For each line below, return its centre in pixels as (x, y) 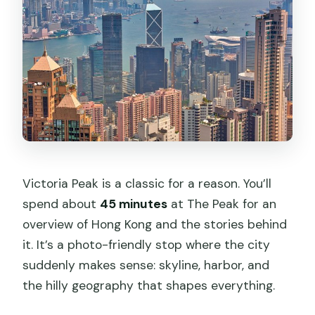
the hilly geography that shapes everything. (149, 286)
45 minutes (134, 204)
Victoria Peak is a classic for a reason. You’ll (147, 184)
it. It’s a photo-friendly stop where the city (147, 245)
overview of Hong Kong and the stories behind (155, 225)
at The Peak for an (222, 204)
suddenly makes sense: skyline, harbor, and (146, 265)
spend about (62, 204)
